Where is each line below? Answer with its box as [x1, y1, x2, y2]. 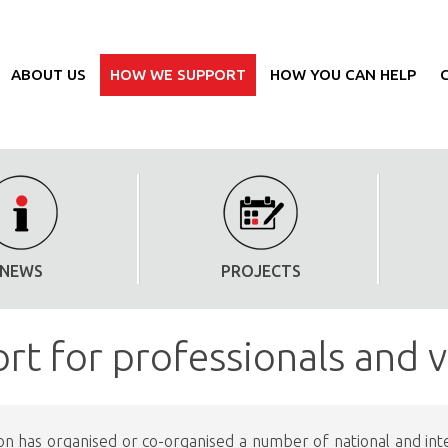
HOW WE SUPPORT [109, 65, 246, 83]
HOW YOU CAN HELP [269, 65, 416, 83]
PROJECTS [221, 262, 302, 280]
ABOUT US [10, 65, 86, 83]
